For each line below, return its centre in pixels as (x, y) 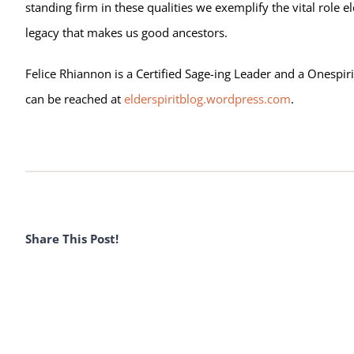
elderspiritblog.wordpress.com (207, 98)
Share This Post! (72, 239)
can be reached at (74, 98)
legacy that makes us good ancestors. (126, 32)
